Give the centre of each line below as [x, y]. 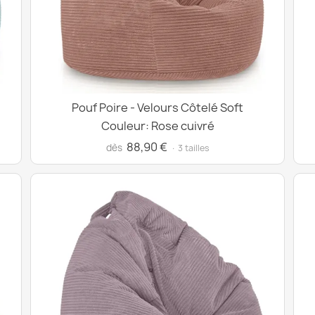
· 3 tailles [190, 148]
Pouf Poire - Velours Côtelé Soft [157, 108]
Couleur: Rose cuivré [157, 126]
